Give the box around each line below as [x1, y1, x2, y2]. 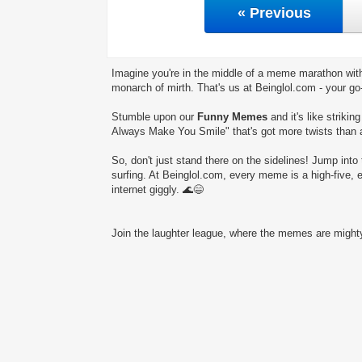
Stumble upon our [112, 110, 197, 123]
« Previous [237, 4, 311, 21]
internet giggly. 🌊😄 [112, 183, 204, 196]
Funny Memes [197, 110, 267, 123]
